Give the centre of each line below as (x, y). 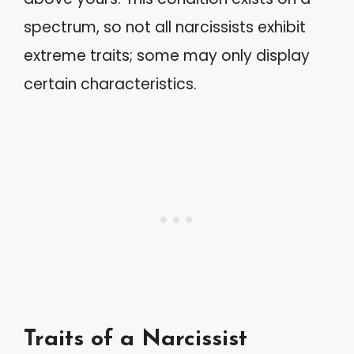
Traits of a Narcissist (136, 339)
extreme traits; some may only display (167, 55)
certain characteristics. (110, 84)
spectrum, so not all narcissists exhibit (165, 27)
